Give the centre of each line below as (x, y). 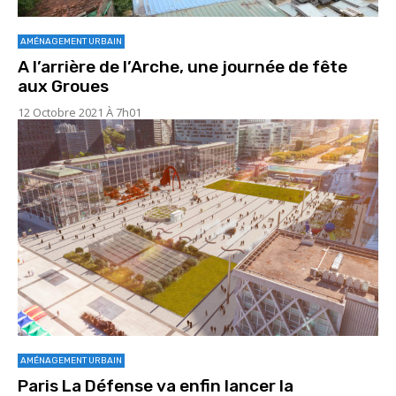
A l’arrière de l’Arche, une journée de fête (183, 66)
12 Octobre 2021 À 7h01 (80, 112)
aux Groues (63, 86)
